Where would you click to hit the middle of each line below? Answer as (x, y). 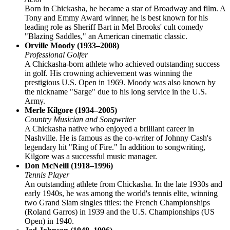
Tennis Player (47, 175)
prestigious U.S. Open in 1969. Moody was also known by (120, 83)
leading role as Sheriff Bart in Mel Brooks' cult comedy (114, 27)
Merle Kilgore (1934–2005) (71, 110)
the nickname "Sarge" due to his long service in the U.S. (116, 92)
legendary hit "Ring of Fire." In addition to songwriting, (115, 147)
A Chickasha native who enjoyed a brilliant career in (109, 129)
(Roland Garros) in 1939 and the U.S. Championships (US (120, 212)
